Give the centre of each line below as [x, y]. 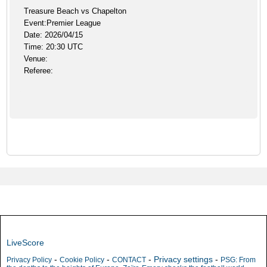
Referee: [39, 71]
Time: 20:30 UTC [54, 47]
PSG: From [238, 260]
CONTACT [129, 260]
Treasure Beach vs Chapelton [75, 11]
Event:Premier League [63, 23]
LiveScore [25, 243]
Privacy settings [183, 259]
